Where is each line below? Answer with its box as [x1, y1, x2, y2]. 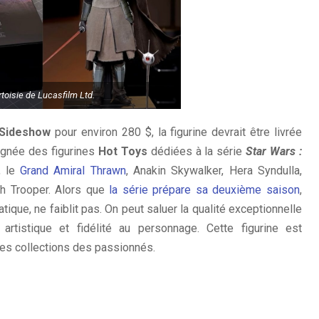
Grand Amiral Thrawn [20, 164, 126, 177]
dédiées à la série [147, 145, 246, 158]
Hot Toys [98, 145, 147, 158]
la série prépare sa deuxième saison [109, 183, 300, 197]
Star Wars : [246, 145, 303, 158]
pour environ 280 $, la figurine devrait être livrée [51, 125, 302, 139]
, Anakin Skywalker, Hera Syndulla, [125, 164, 303, 177]
